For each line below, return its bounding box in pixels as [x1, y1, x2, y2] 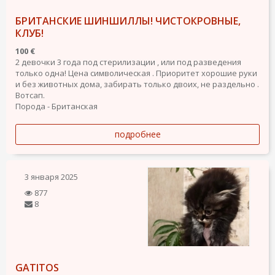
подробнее [114, 128, 161, 140]
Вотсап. [15, 89, 45, 101]
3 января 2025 [25, 171, 78, 182]
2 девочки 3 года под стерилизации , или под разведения [15, 56, 241, 68]
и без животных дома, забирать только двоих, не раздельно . [15, 78, 259, 90]
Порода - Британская [15, 100, 98, 112]
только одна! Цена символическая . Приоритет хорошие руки [15, 67, 257, 79]
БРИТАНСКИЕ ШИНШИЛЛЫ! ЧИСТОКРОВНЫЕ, [15, 14, 241, 28]
